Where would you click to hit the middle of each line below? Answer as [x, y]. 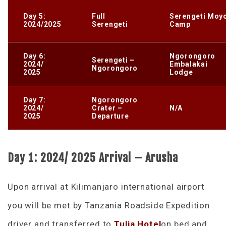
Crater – [107, 108]
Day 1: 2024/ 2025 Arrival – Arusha [93, 157]
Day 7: [35, 100]
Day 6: [35, 56]
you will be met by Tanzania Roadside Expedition [109, 205]
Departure [110, 116]
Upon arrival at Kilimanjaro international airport [106, 186]
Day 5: [35, 16]
